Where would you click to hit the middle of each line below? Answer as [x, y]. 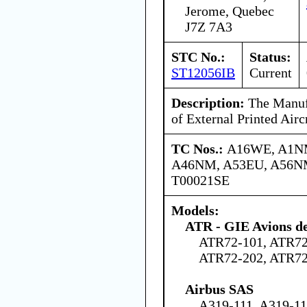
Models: [195, 210]
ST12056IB [203, 72]
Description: [208, 102]
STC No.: [198, 57]
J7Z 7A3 [209, 26]
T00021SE [200, 180]
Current [271, 72]
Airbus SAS [219, 289]
